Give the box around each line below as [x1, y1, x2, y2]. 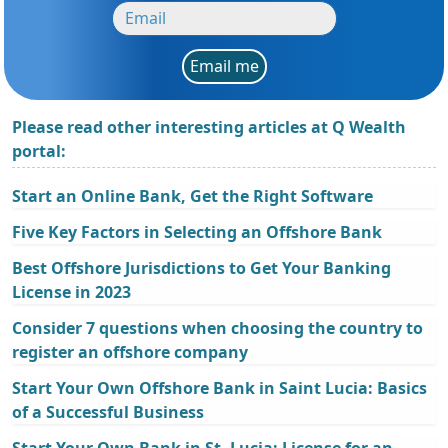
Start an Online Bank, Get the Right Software [12, 184, 373, 207]
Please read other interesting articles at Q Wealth [12, 115, 406, 138]
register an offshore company [12, 340, 248, 363]
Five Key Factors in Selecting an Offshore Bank [12, 220, 382, 243]
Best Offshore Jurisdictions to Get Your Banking [12, 256, 391, 279]
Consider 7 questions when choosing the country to [12, 316, 423, 339]
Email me [189, 55, 259, 78]
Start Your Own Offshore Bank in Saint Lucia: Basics [12, 376, 427, 399]
